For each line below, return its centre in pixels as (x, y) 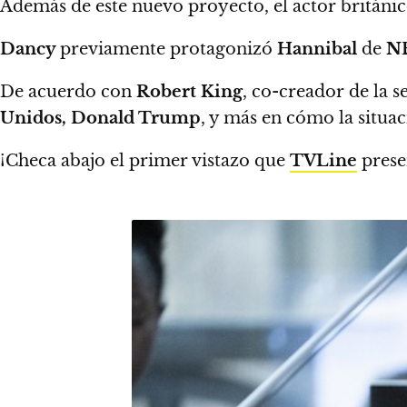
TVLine (323, 160)
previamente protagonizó (169, 49)
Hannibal (319, 49)
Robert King (189, 91)
